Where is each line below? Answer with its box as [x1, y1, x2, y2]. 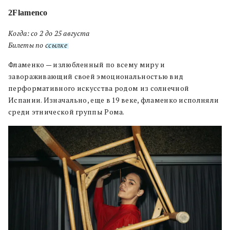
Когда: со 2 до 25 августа [8, 28, 90, 38]
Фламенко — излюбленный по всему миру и [8, 60, 165, 69]
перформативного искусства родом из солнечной [8, 83, 189, 93]
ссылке [45, 40, 67, 50]
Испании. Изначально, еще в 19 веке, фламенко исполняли [8, 95, 219, 105]
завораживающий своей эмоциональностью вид [8, 71, 184, 81]
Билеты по [8, 40, 45, 50]
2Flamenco [8, 8, 48, 17]
